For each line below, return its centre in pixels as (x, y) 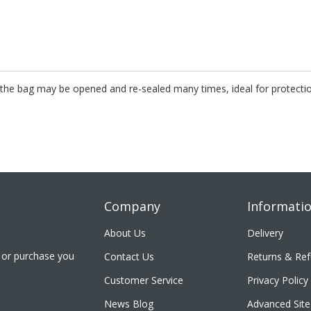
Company (132, 206)
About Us (125, 233)
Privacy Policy (278, 280)
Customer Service (143, 280)
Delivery (266, 233)
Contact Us (129, 257)
